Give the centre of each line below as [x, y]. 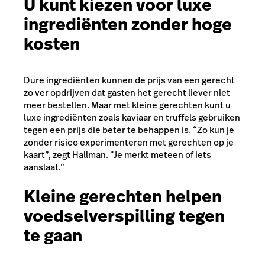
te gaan [53, 235]
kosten [52, 44]
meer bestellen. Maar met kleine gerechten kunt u [127, 105]
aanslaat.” [44, 167]
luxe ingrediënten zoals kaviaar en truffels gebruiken [132, 118]
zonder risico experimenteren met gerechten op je [129, 143]
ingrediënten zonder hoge [128, 25]
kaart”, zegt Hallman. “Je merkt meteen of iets [117, 155]
